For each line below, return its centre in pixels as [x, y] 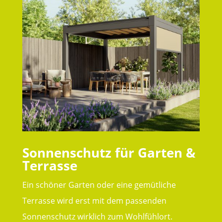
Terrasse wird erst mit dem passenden [94, 200]
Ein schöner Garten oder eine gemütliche [99, 185]
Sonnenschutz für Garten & [109, 152]
